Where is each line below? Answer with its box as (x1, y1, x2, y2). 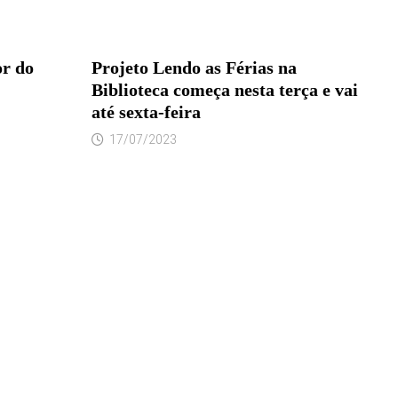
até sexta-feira (91, 101, 201, 122)
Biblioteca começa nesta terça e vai (91, 79, 358, 99)
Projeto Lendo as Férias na (91, 57, 297, 77)
